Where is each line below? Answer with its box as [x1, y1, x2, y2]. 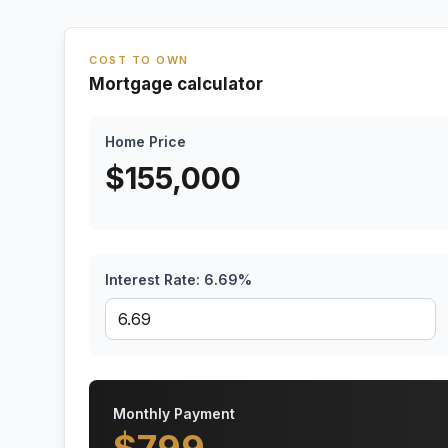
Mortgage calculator [89, 74, 263, 94]
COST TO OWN [89, 53, 189, 67]
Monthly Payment [113, 405, 235, 422]
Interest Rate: [105, 271, 204, 288]
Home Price [105, 133, 186, 150]
